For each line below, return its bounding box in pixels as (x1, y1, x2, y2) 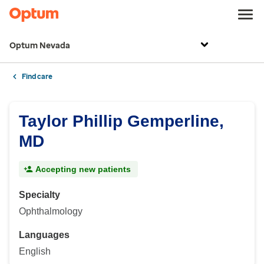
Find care (22, 72, 52, 81)
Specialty (19, 190, 60, 200)
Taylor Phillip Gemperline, (19, 112, 224, 130)
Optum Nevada (9, 41, 70, 51)
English (19, 246, 51, 256)
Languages (19, 230, 70, 240)
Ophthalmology (19, 206, 82, 216)
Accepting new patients (35, 164, 131, 174)
